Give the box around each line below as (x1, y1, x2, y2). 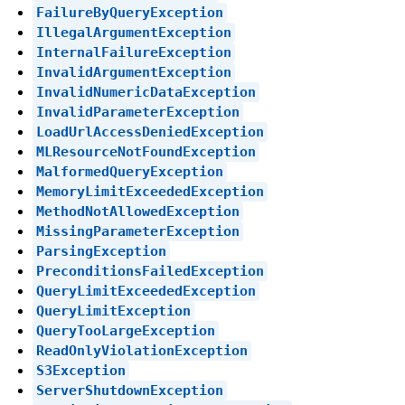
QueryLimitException (35, 303, 191, 320)
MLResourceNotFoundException (35, 144, 256, 161)
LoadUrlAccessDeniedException (35, 124, 264, 141)
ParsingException (35, 243, 166, 260)
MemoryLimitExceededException (35, 184, 264, 201)
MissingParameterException (35, 223, 240, 240)
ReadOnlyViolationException (35, 343, 248, 360)
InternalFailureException (35, 44, 231, 61)
